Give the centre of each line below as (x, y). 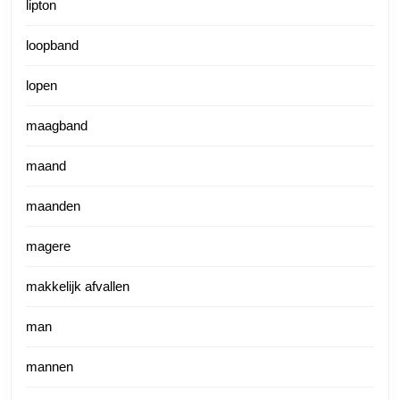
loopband (52, 45)
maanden (53, 206)
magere (48, 246)
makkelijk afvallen (78, 286)
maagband (57, 125)
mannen (50, 367)
